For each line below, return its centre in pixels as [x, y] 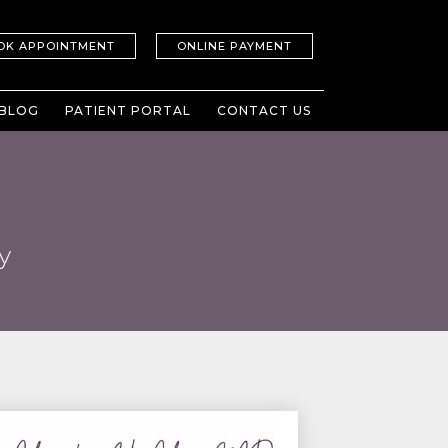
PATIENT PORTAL [127, 110]
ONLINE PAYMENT [234, 46]
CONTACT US [263, 110]
